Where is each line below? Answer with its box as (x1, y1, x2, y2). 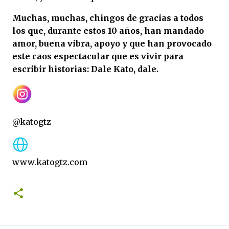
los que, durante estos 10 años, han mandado (12, 25, 204, 36)
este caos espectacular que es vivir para (12, 51, 184, 61)
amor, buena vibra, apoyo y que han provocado (12, 38, 212, 49)
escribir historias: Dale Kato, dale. (12, 63, 158, 74)
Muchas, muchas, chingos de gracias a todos (12, 12, 203, 23)
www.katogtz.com (12, 156, 87, 167)
